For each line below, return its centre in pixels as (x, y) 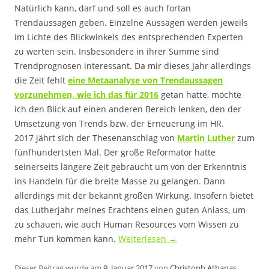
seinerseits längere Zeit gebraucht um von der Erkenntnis (131, 167)
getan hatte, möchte (200, 95)
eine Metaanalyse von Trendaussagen (145, 80)
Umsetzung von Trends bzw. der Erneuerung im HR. (119, 123)
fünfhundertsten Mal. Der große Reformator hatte (115, 152)
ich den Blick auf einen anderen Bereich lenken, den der (128, 109)
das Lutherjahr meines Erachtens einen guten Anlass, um (130, 210)
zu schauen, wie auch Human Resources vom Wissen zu (127, 224)
